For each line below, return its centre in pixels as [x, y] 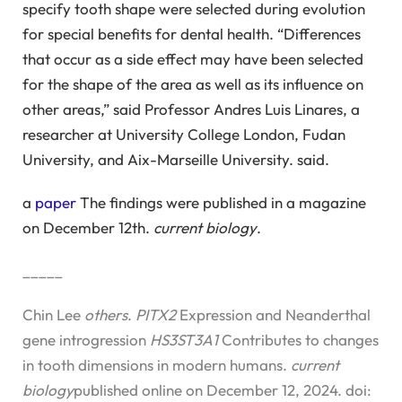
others [106, 314]
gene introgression [86, 339]
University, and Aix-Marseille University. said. [176, 159]
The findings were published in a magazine [221, 202]
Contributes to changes [298, 339]
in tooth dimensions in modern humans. [157, 364]
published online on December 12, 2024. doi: [223, 389]
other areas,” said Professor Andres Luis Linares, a [191, 109]
